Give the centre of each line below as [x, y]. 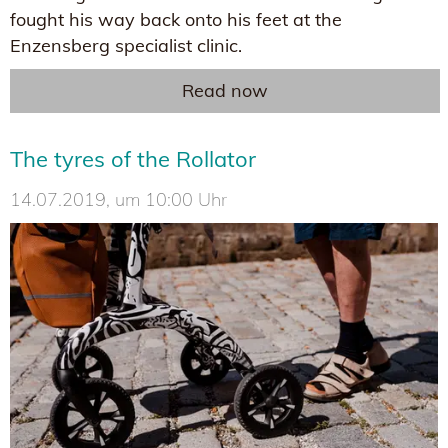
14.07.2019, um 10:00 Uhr [118, 199]
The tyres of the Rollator [133, 158]
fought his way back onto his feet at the [176, 19]
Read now [225, 90]
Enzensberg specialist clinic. [126, 45]
